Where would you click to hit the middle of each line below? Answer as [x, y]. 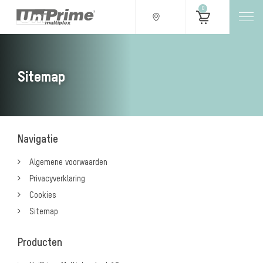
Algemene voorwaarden [68, 163]
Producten [40, 243]
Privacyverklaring [57, 179]
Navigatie [38, 140]
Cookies [43, 195]
